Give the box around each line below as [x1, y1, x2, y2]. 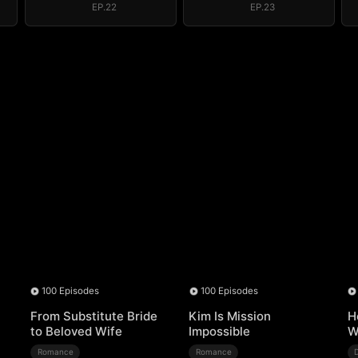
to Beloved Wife [30, 324, 123, 340]
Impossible [189, 324, 251, 340]
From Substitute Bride [30, 308, 158, 324]
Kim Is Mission [189, 308, 272, 324]
